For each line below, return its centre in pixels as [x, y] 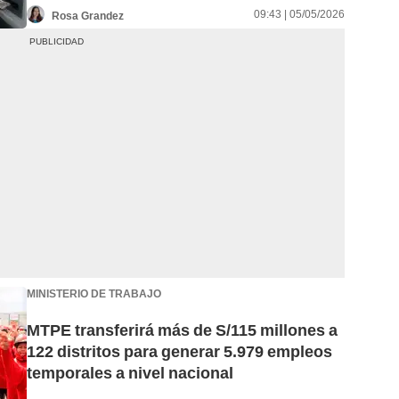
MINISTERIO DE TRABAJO [94, 293]
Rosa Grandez [88, 16]
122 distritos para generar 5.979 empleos [179, 352]
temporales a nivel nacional [130, 373]
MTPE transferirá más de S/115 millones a [182, 330]
